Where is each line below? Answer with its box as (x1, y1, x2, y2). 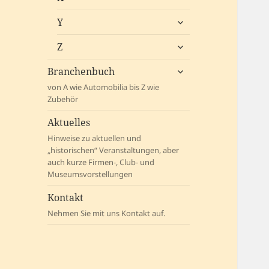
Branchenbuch (47, 65, 115, 79)
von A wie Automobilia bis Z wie (47, 82, 160, 93)
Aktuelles (47, 116, 91, 130)
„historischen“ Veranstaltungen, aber (47, 145, 180, 156)
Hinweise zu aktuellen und (47, 133, 142, 144)
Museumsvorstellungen (47, 169, 133, 180)
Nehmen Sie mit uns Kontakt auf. (47, 208, 166, 219)
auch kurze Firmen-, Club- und (47, 157, 155, 168)
